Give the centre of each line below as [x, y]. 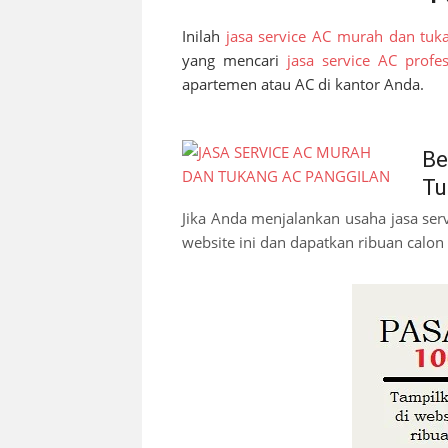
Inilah [204, 35]
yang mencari [234, 59]
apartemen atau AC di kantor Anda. [303, 83]
